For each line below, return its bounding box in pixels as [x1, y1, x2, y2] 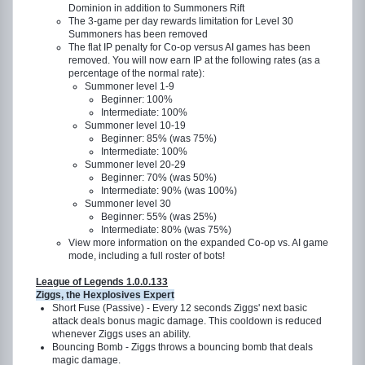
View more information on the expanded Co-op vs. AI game [68, 237, 328, 248]
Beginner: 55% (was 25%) [101, 211, 217, 222]
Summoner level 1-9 [85, 81, 174, 92]
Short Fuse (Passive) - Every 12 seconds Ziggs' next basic [52, 302, 307, 314]
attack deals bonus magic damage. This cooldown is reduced [52, 315, 322, 327]
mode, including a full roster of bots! [68, 250, 225, 262]
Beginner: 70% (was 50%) [101, 172, 217, 183]
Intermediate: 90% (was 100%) [101, 185, 237, 196]
